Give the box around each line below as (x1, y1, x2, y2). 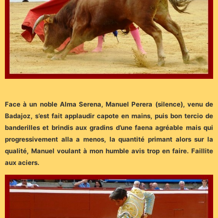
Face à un (5, 100, 40, 108)
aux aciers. (5, 158, 39, 166)
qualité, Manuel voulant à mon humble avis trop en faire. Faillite (5, 146, 213, 155)
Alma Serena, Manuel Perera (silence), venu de (59, 100, 214, 108)
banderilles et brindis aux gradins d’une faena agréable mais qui (5, 123, 213, 131)
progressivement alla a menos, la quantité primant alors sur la (5, 135, 213, 143)
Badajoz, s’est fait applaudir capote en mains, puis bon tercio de (5, 111, 213, 120)
